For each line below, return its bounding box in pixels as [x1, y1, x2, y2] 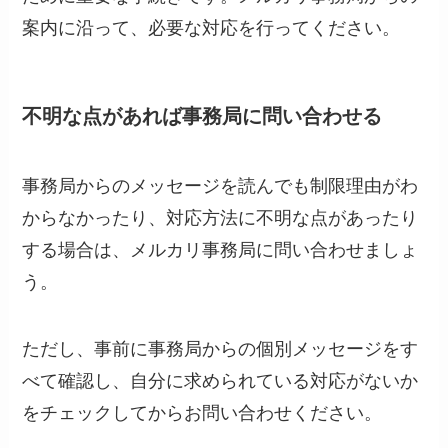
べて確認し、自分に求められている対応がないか [22, 371, 419, 392]
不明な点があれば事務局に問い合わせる [22, 105, 383, 128]
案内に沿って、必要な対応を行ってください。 [22, 18, 401, 39]
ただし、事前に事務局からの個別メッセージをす [22, 339, 419, 360]
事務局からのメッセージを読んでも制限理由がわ [22, 175, 419, 196]
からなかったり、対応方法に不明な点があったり [22, 207, 419, 228]
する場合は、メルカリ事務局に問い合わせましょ [22, 239, 419, 260]
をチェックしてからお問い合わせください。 [22, 403, 383, 424]
